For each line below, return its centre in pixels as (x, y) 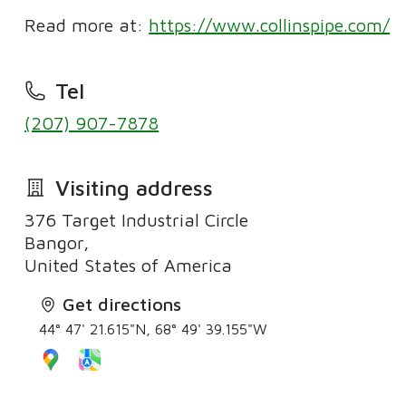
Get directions (122, 304)
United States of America (129, 265)
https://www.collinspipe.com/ (270, 25)
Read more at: (87, 25)
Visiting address (134, 187)
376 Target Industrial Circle (137, 219)
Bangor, (57, 242)
